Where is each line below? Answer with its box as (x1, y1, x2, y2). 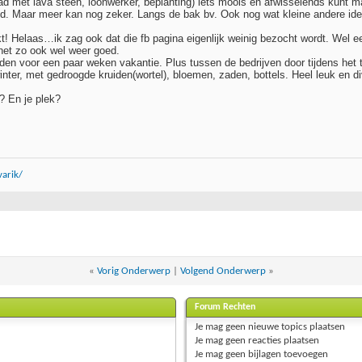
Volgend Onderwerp (179, 265, 266, 276)
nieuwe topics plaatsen (246, 321, 346, 332)
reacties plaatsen (246, 335, 320, 346)
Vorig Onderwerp (96, 265, 170, 276)
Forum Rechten (195, 301, 256, 312)
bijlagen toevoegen (246, 348, 329, 360)
